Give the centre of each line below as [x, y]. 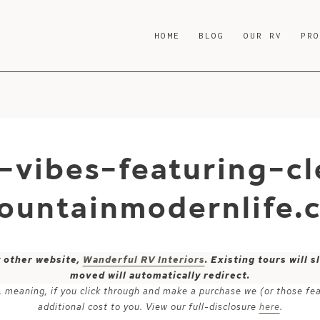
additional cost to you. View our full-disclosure [148, 307]
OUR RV [263, 35]
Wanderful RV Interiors [144, 260]
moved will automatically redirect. [160, 275]
